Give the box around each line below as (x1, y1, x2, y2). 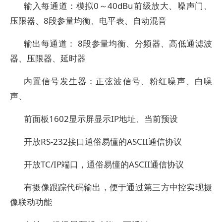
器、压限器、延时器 (10, 53, 86, 64)
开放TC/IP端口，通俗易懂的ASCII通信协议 (24, 159, 184, 170)
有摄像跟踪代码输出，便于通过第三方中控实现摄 (24, 181, 212, 193)
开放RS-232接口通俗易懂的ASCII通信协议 (24, 136, 182, 147)
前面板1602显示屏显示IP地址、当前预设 (24, 113, 178, 124)
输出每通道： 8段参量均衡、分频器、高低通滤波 (24, 38, 212, 49)
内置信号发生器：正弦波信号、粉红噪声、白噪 (24, 75, 212, 87)
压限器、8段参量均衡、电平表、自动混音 (10, 15, 166, 26)
